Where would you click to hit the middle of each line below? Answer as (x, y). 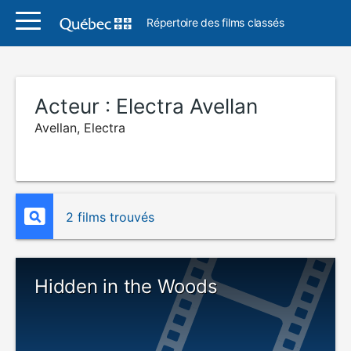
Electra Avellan (187, 106)
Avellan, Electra (80, 128)
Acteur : (75, 106)
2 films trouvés (110, 217)
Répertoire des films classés (215, 22)
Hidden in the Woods (126, 286)
